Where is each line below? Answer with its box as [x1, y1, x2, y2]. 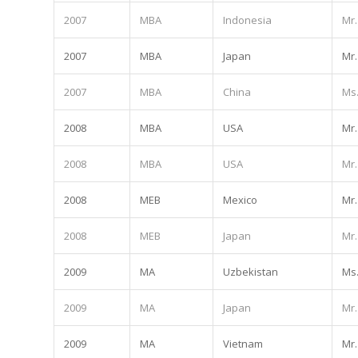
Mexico [223, 192, 257, 207]
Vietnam [223, 336, 263, 351]
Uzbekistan [223, 264, 278, 279]
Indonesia [223, 12, 272, 27]
